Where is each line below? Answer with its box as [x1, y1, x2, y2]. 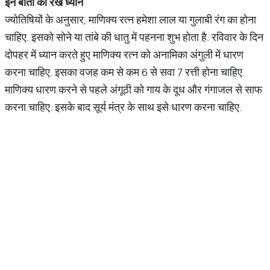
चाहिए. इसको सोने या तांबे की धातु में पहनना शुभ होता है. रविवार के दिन [5, 30, 263, 44]
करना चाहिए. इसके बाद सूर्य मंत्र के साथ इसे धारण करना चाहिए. [5, 100, 242, 114]
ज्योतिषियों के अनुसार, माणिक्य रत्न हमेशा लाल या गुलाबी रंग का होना [5, 13, 256, 27]
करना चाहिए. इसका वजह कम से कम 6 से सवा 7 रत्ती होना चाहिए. [5, 65, 245, 79]
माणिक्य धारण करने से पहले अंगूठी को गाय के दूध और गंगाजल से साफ [5, 83, 262, 96]
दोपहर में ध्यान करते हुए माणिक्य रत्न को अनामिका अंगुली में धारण [5, 48, 243, 61]
